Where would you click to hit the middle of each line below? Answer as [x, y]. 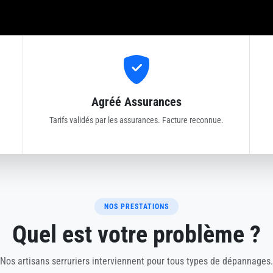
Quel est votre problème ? [136, 234]
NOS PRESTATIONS [136, 207]
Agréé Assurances [136, 102]
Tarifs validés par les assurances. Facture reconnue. [136, 120]
